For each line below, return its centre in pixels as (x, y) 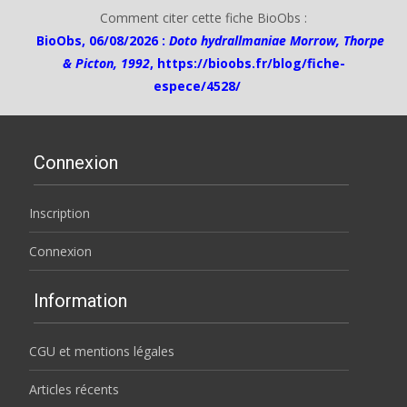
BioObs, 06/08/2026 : (103, 40)
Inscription (60, 213)
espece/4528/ (197, 86)
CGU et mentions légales (102, 351)
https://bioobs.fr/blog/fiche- (251, 63)
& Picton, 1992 (106, 63)
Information (80, 301)
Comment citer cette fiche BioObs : (203, 18)
